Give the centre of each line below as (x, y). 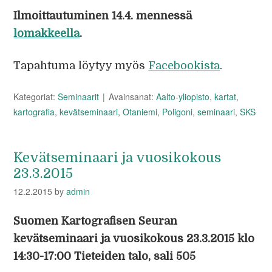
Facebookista (184, 66)
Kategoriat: (36, 97)
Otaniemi (140, 112)
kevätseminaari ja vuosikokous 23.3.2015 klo (134, 239)
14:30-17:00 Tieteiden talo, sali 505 (105, 256)
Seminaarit (79, 97)
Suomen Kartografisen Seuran (96, 221)
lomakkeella (47, 33)
